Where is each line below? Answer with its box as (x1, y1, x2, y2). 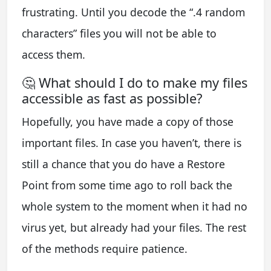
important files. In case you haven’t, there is (22, 135, 241, 151)
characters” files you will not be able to (22, 26, 217, 41)
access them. (22, 47, 85, 62)
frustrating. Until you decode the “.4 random (22, 5, 245, 20)
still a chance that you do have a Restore (22, 157, 225, 172)
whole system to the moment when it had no (22, 199, 247, 214)
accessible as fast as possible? (22, 90, 202, 108)
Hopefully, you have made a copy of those (22, 114, 233, 129)
